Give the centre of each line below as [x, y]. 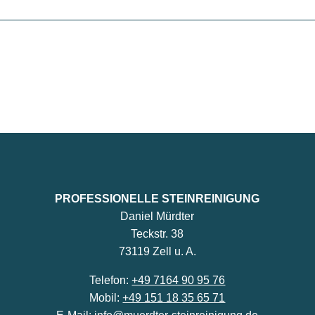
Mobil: [106, 297]
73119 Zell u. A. [157, 251]
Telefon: [111, 280]
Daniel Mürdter [157, 216]
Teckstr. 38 [157, 233]
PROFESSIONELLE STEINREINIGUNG [157, 198]
